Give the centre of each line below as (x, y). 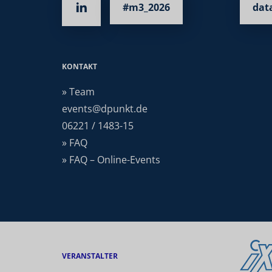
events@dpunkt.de (105, 109)
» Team (78, 92)
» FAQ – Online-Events (111, 160)
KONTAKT (80, 66)
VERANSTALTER (90, 256)
